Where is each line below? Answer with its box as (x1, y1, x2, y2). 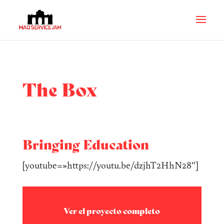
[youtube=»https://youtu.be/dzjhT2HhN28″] (22, 159, 198, 171)
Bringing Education (22, 137, 149, 153)
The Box (22, 79, 97, 101)
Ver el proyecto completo (63, 206, 160, 216)
